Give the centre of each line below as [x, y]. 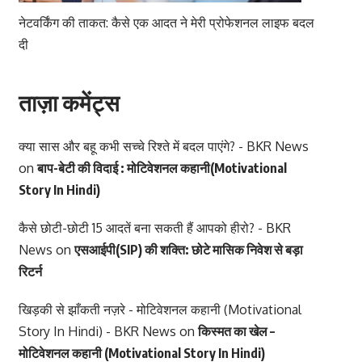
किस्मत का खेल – [236, 332]
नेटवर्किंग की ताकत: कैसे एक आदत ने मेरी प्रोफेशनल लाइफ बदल [166, 23]
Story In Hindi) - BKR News [97, 332]
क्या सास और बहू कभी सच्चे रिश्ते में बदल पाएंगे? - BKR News [163, 147]
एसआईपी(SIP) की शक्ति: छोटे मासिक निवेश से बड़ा [188, 250]
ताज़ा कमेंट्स [69, 103]
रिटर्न [30, 272]
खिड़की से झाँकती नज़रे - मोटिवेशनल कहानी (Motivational [160, 310]
